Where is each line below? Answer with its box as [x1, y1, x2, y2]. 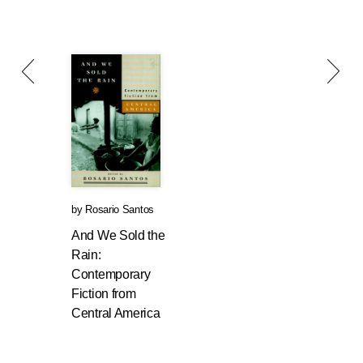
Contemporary [71, 267, 151, 282]
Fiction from [71, 287, 136, 301]
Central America [71, 306, 160, 321]
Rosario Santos [85, 203, 154, 216]
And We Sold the [71, 228, 165, 243]
